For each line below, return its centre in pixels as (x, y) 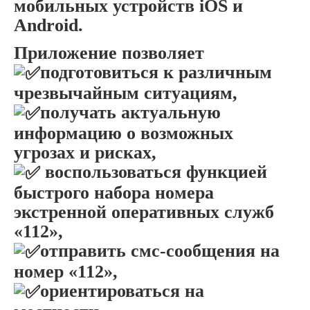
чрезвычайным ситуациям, (126, 93)
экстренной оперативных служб (144, 212)
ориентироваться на (122, 291)
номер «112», (66, 272)
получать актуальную (130, 113)
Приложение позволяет (109, 53)
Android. (48, 26)
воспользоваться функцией (154, 172)
